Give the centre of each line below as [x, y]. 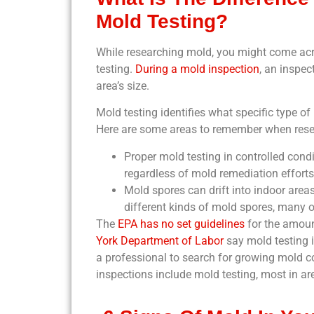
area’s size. [123, 86]
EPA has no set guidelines [181, 224]
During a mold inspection [197, 69]
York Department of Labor [160, 240]
